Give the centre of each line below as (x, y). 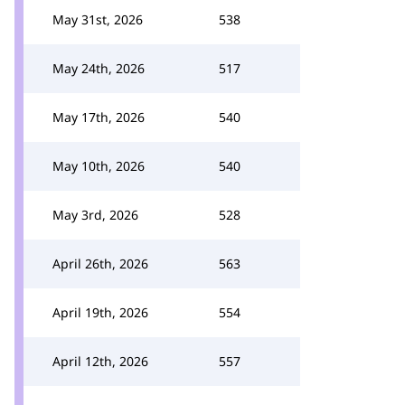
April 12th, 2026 (100, 361)
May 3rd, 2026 (95, 215)
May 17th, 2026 (99, 117)
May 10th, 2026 (99, 166)
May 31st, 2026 (98, 19)
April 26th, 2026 (100, 264)
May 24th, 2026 (99, 68)
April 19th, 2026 (100, 312)
